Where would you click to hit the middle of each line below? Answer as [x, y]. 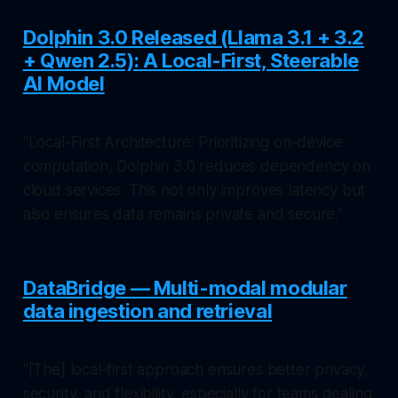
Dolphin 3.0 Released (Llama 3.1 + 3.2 [193, 37]
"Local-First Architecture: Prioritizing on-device [183, 142]
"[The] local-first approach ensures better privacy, [195, 369]
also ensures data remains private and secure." [183, 214]
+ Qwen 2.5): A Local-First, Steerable [191, 60]
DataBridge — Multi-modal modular [185, 287]
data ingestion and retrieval [147, 310]
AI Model [64, 83]
